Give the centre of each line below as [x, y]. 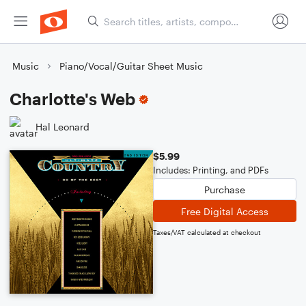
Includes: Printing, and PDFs [211, 170]
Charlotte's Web [72, 99]
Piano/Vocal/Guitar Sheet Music [131, 66]
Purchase [225, 189]
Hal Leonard [62, 126]
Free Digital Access [225, 211]
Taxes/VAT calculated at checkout [207, 232]
